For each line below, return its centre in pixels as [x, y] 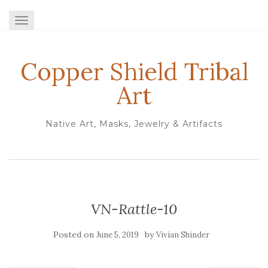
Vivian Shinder [182, 235]
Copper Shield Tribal [134, 71]
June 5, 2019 [117, 235]
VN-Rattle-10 [134, 209]
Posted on [74, 234]
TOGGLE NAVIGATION [68, 22]
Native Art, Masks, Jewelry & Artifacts [134, 124]
